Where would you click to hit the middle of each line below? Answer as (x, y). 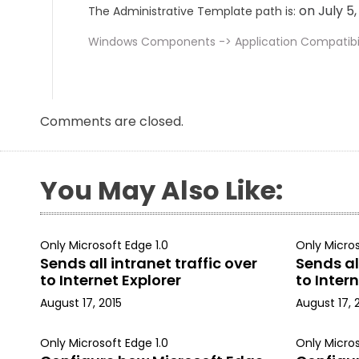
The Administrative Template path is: (192, 11)
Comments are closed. (112, 121)
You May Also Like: (161, 190)
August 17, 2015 (81, 303)
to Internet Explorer (111, 280)
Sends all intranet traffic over (149, 263)
